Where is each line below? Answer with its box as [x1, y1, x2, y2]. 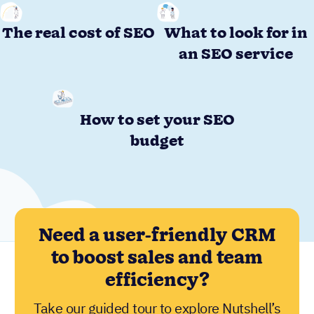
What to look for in [163, 23, 308, 44]
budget [130, 131, 184, 152]
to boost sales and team [51, 246, 263, 271]
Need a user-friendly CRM [39, 224, 275, 249]
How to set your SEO [79, 110, 235, 131]
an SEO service [178, 44, 293, 65]
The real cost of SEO [2, 23, 155, 44]
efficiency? [104, 268, 210, 294]
